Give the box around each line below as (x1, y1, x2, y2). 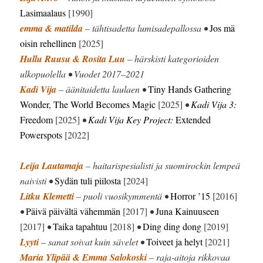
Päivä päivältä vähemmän (26, 204, 121, 217)
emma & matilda (20, 21, 83, 35)
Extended (176, 113, 211, 126)
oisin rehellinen (20, 36, 77, 49)
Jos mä (210, 21, 235, 34)
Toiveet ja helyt (146, 235, 203, 248)
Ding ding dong (143, 220, 202, 232)
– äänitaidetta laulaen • (56, 82, 149, 95)
